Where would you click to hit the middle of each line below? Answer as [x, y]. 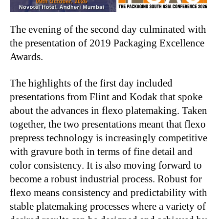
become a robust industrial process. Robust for [106, 179]
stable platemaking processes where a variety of [108, 206]
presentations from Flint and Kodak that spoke [106, 97]
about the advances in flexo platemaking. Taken [109, 110]
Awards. [26, 57]
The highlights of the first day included [91, 83]
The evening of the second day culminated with [108, 29]
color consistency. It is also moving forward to [106, 165]
